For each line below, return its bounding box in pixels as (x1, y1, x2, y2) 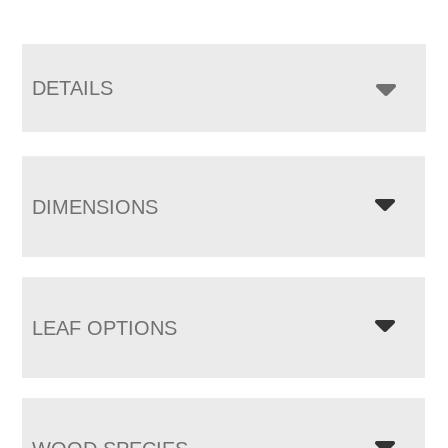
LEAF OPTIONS (32, 316, 178, 339)
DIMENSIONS (32, 195, 159, 218)
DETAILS (32, 76, 114, 99)
